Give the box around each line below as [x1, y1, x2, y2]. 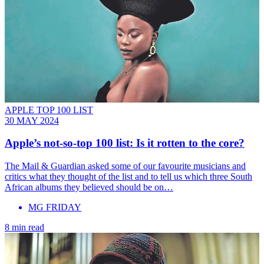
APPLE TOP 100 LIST [5, 104, 93, 115]
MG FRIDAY [28, 202, 81, 212]
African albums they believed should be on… [5, 182, 173, 192]
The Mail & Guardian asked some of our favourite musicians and [5, 161, 246, 171]
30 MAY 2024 [5, 115, 59, 126]
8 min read [5, 222, 44, 232]
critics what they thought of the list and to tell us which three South [5, 171, 252, 181]
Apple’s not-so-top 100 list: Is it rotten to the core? [5, 137, 245, 150]
